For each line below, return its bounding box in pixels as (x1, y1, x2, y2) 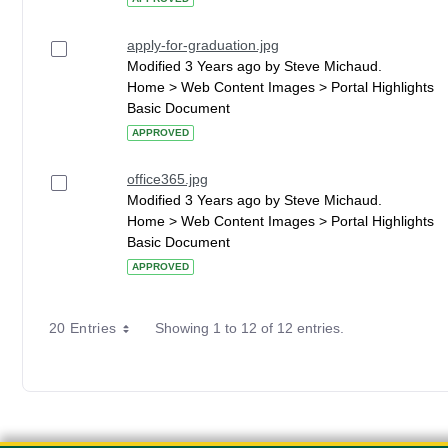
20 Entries (49, 320, 117, 336)
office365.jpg (127, 171, 208, 187)
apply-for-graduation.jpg (127, 37, 279, 53)
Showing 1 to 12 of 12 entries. (154, 320, 344, 336)
